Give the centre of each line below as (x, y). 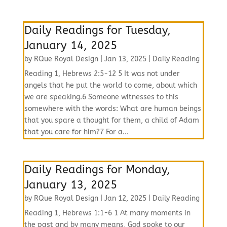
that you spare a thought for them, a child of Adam (111, 120)
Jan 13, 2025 (125, 59)
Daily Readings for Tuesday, (97, 30)
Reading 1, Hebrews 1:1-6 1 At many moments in (107, 213)
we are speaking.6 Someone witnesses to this (101, 97)
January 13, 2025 (70, 185)
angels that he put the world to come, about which (110, 85)
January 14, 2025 (70, 46)
